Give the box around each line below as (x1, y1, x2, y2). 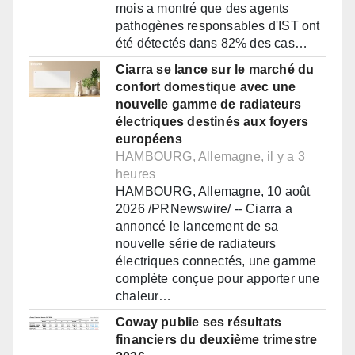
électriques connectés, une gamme (116, 254, 317, 268)
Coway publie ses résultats (116, 315, 282, 329)
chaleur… (116, 288, 172, 303)
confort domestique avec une (116, 79, 296, 94)
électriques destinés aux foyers (116, 114, 309, 128)
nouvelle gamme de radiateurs (116, 97, 302, 111)
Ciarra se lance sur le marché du (116, 62, 315, 76)
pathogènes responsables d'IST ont (116, 18, 320, 32)
